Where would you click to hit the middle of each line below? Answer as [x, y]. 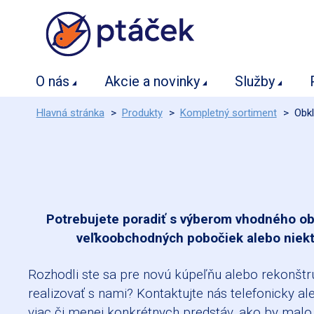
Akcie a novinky [152, 81]
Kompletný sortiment [228, 112]
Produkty [142, 112]
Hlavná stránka [70, 112]
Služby [255, 81]
